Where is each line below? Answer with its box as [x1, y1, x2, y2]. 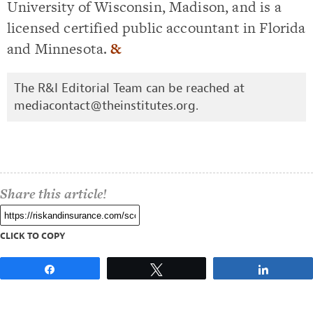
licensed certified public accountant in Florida [7, 17, 306, 38]
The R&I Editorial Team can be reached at [14, 80, 245, 96]
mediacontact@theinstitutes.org [14, 98, 196, 114]
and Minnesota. [7, 38, 111, 59]
